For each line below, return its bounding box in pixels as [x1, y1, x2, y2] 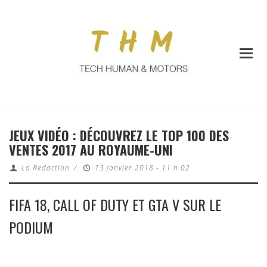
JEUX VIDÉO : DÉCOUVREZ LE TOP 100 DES [9, 126, 229, 145]
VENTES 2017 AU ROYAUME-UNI [9, 140, 173, 160]
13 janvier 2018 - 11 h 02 [94, 163, 190, 173]
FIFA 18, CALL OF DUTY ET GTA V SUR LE [9, 194, 221, 216]
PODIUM [9, 216, 53, 238]
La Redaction [21, 163, 70, 173]
